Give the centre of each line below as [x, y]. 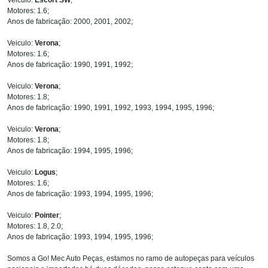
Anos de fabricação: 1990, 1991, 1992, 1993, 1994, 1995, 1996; [111, 107]
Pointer [47, 215]
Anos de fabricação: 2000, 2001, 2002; [70, 21]
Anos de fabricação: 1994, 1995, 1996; [70, 150]
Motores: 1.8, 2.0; [35, 226]
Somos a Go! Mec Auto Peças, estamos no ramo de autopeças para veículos [131, 258]
